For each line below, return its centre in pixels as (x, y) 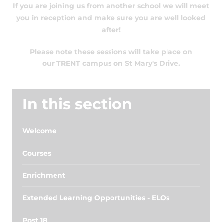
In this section (77, 104)
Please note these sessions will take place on (111, 52)
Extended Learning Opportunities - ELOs (96, 198)
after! (111, 30)
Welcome (39, 131)
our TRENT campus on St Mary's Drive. (111, 63)
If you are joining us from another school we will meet (111, 6)
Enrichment (44, 175)
